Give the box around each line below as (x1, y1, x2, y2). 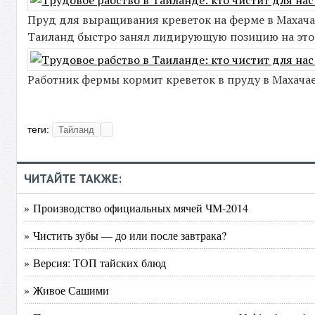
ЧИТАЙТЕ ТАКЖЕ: (24, 172, 122, 186)
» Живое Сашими (24, 283, 110, 297)
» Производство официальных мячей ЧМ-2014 (24, 200, 249, 215)
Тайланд (58, 124, 95, 135)
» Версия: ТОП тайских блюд (24, 255, 167, 270)
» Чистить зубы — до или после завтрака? (24, 228, 227, 243)
